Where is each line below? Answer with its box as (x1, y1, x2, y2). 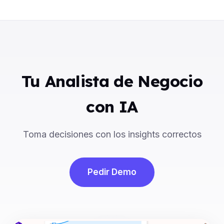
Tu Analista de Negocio (21, 70, 202, 91)
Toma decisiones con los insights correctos (22, 128, 201, 139)
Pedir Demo (87, 166, 136, 177)
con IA (86, 96, 138, 116)
